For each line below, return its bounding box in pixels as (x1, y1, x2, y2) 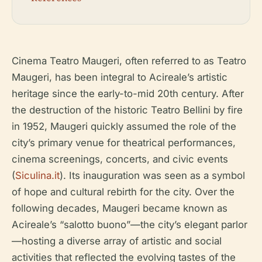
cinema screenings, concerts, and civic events (12, 153, 228, 166)
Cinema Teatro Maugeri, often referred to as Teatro (12, 55, 246, 67)
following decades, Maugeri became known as (12, 202, 227, 215)
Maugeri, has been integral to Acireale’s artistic (12, 71, 227, 84)
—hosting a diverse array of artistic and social (12, 235, 222, 247)
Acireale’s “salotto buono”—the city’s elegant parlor (12, 219, 247, 231)
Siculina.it (15, 170, 60, 182)
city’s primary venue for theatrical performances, (12, 137, 236, 149)
